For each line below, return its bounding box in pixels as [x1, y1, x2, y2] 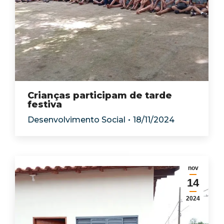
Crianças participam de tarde [27, 90, 172, 101]
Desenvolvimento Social [27, 115, 125, 124]
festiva [27, 99, 62, 110]
